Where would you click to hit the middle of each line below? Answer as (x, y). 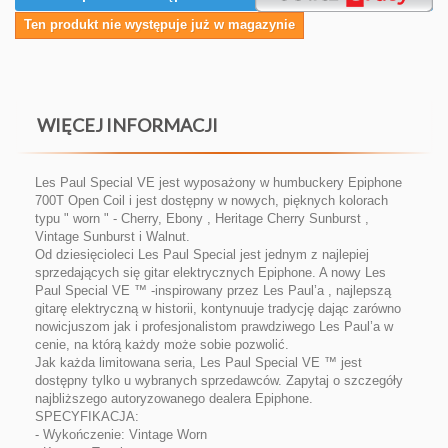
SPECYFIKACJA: (87, 416)
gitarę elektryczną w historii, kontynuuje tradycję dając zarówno (218, 308)
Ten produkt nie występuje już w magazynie (159, 24)
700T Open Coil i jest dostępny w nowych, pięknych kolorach (211, 200)
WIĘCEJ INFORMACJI (127, 125)
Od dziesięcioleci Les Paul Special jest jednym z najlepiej (202, 254)
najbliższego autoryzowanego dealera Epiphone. (174, 398)
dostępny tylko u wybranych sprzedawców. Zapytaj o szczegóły (219, 380)
